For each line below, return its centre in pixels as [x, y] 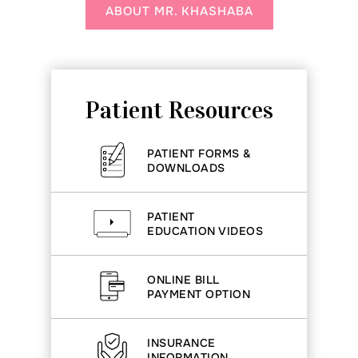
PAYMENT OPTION [199, 294]
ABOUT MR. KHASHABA [179, 11]
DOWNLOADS [186, 168]
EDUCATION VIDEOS [205, 231]
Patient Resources [179, 110]
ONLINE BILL [183, 280]
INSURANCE [181, 343]
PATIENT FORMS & [199, 153]
